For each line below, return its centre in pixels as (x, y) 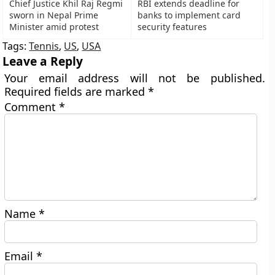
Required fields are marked (76, 91)
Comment (32, 107)
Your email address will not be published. (135, 78)
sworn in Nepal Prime (54, 15)
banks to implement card (189, 15)
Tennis (44, 46)
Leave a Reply (43, 61)
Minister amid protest (54, 27)
